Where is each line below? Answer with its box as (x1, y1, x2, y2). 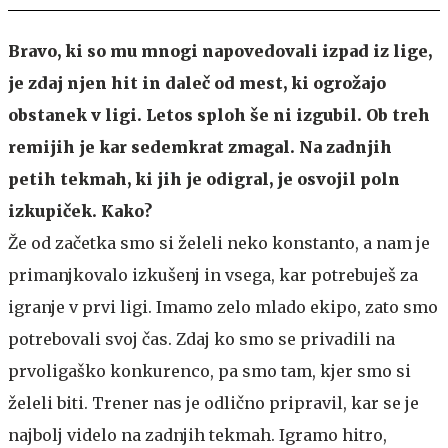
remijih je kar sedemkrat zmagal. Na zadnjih (8, 136, 392, 157)
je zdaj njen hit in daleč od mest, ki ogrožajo (8, 72, 386, 93)
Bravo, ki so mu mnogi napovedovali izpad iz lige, (8, 40, 432, 61)
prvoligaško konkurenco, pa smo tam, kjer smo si (8, 360, 411, 381)
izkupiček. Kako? (8, 200, 152, 221)
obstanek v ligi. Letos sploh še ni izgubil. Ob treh (8, 104, 430, 125)
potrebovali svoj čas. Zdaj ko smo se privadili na (8, 328, 395, 349)
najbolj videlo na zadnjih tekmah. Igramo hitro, (8, 424, 387, 445)
